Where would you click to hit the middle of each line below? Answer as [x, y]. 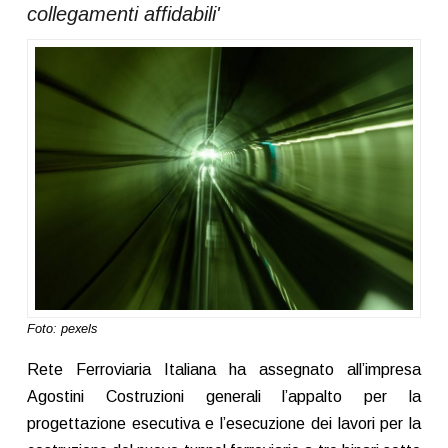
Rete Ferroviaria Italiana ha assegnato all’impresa [224, 370]
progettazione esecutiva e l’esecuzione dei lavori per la [224, 424]
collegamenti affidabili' [123, 13]
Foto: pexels [61, 329]
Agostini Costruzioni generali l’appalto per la [224, 397]
